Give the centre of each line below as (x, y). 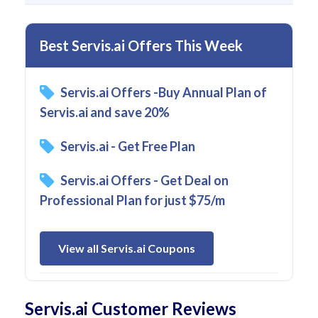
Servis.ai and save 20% (105, 112)
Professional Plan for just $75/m (132, 200)
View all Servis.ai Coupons (127, 248)
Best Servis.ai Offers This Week (141, 45)
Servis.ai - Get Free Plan (128, 146)
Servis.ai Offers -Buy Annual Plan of (164, 92)
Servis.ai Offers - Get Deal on (144, 180)
